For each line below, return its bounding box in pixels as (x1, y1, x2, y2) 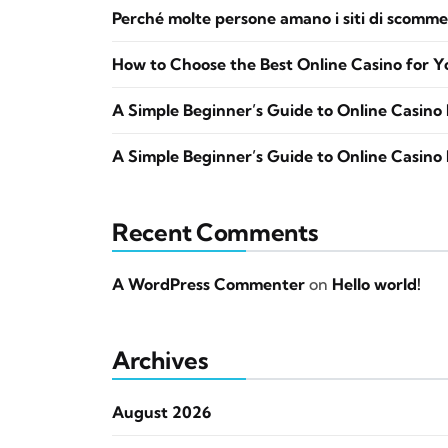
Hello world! (332, 274, 421, 294)
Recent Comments (112, 217, 318, 247)
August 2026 (112, 402, 211, 422)
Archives (112, 345, 208, 375)
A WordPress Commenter (112, 274, 305, 294)
